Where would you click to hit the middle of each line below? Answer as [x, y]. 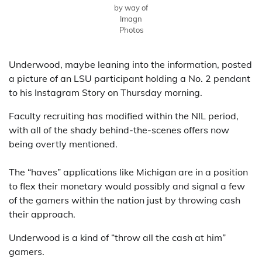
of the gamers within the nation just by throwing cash [125, 200]
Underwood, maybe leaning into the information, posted [130, 64]
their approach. [42, 214]
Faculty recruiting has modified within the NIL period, [124, 116]
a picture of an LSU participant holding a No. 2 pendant [130, 78]
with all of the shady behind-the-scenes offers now [119, 130]
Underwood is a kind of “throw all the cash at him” [117, 237]
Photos [131, 30]
